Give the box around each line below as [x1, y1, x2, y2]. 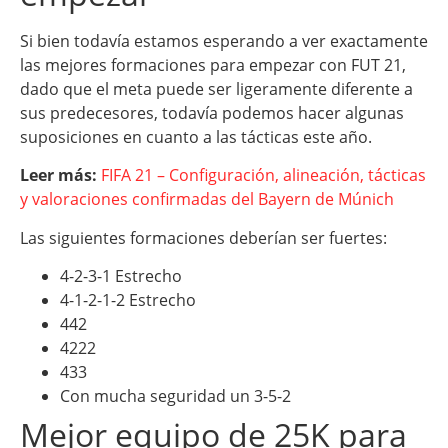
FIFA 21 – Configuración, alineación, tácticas [101, 164, 426, 187]
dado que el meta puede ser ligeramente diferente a [20, 77, 413, 100]
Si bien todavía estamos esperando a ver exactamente [20, 29, 428, 52]
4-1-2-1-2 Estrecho [60, 289, 196, 312]
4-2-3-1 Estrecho [60, 265, 182, 288]
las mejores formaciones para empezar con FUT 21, [20, 53, 406, 76]
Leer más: [20, 164, 101, 187]
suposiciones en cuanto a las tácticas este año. [20, 125, 372, 148]
